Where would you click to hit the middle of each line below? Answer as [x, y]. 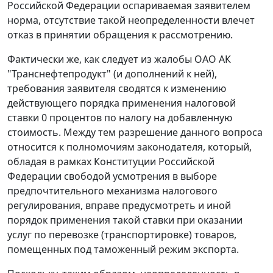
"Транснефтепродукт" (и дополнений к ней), [112, 74]
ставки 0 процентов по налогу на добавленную [120, 118]
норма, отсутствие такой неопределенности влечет [131, 20]
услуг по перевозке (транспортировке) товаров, [122, 235]
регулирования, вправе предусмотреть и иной [119, 206]
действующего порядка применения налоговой [122, 103]
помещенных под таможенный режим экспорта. [123, 250]
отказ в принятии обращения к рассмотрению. [120, 35]
